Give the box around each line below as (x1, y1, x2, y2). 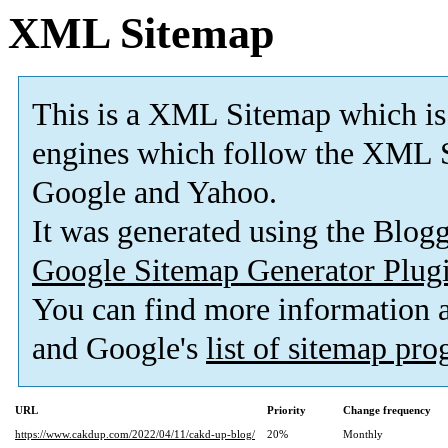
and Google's (32, 331, 206, 367)
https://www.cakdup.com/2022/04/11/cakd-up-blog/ (15, 428, 255, 441)
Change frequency (343, 404, 431, 417)
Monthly (343, 428, 383, 441)
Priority (267, 404, 306, 417)
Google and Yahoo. (32, 175, 277, 211)
